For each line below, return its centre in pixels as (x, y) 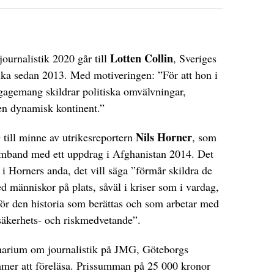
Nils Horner (164, 137)
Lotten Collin (142, 58)
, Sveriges (195, 58)
